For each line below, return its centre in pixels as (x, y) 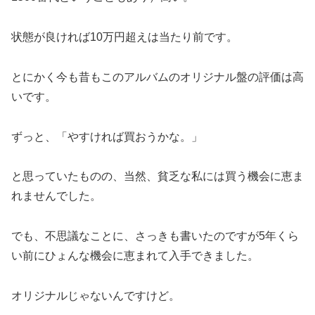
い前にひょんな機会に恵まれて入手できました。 (135, 256)
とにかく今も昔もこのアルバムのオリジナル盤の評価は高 (157, 77)
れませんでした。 (56, 196)
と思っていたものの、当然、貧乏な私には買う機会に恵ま (157, 176)
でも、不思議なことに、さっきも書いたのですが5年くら (155, 236)
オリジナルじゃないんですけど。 (96, 296)
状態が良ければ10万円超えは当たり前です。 (124, 37)
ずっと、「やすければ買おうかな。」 (107, 136)
